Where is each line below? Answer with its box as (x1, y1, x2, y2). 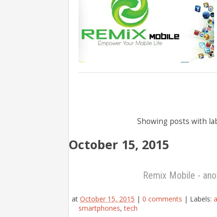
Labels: (190, 194, 214, 203)
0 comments (142, 194, 182, 203)
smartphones (78, 203, 120, 213)
